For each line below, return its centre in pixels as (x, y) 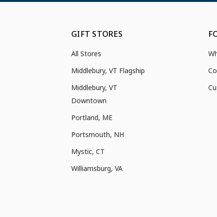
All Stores (86, 54)
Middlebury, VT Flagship (108, 70)
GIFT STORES (97, 34)
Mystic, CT (88, 151)
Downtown (89, 101)
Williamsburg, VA (97, 168)
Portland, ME (92, 117)
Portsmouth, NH (98, 134)
